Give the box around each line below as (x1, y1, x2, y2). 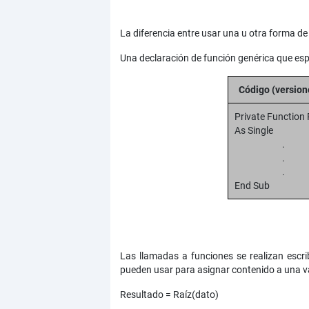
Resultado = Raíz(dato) (119, 289, 219, 301)
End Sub (235, 180, 270, 192)
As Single (235, 125, 273, 137)
